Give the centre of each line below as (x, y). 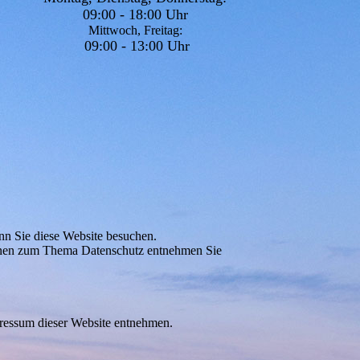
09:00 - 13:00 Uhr (137, 46)
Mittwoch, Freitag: (137, 30)
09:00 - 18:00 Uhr (135, 14)
